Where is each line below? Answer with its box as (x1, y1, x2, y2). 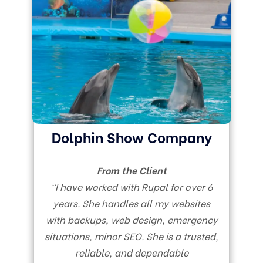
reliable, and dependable (75, 245, 188, 259)
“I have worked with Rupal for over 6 (50, 179, 213, 193)
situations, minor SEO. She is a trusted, (45, 228, 218, 242)
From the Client (96, 163, 167, 177)
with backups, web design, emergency (45, 212, 218, 226)
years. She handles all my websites (53, 195, 210, 210)
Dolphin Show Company (51, 126, 212, 147)
